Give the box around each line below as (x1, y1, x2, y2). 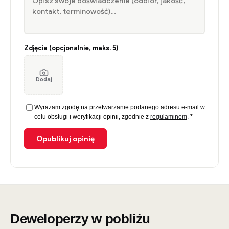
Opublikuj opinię (36, 134, 95, 144)
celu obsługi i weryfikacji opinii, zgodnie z (34, 113, 150, 121)
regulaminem (150, 113, 187, 121)
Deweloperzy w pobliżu (10, 211, 150, 227)
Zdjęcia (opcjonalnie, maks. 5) (24, 44, 118, 53)
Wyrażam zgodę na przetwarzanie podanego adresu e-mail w (34, 104, 205, 111)
